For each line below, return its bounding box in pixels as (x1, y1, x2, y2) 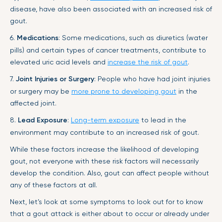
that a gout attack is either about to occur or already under (10, 209, 209, 218)
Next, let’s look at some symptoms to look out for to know (10, 197, 203, 206)
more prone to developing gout (71, 87, 176, 95)
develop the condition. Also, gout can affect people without (10, 168, 209, 177)
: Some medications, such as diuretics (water (58, 33, 208, 42)
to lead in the (139, 115, 186, 124)
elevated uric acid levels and (10, 57, 108, 66)
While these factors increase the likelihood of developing (10, 145, 199, 153)
